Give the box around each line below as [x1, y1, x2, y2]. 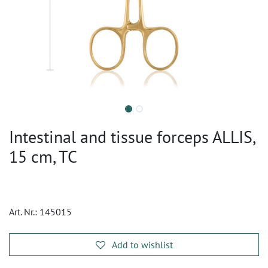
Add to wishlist [111, 239, 173, 251]
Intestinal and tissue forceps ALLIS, [9, 126, 255, 148]
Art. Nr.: [9, 206, 39, 218]
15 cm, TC [9, 145, 77, 167]
